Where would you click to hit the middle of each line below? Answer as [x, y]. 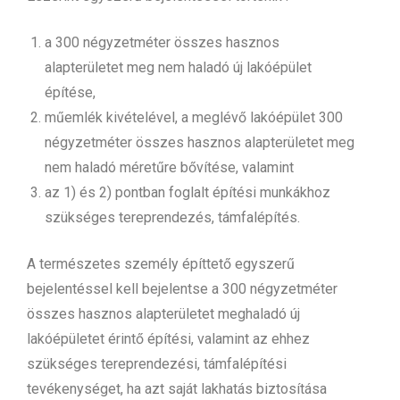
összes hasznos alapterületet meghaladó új [163, 313]
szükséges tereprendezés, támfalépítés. [172, 217]
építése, [70, 92]
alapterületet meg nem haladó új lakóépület [178, 67]
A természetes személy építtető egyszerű [161, 263]
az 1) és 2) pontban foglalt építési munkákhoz [187, 192]
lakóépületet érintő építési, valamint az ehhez [168, 338]
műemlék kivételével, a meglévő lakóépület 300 [194, 117]
